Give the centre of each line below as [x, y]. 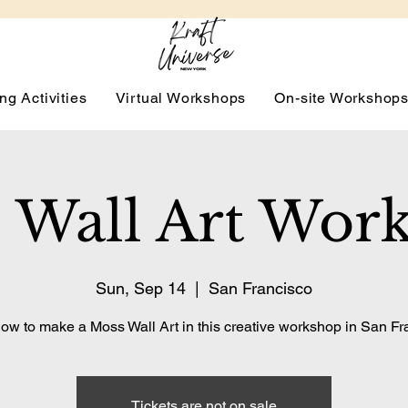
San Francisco [260, 288]
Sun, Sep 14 [141, 288]
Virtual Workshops [181, 98]
